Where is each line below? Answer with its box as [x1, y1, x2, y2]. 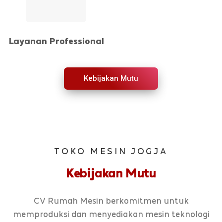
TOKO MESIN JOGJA [54, 146, 168, 157]
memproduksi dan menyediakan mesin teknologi [12, 208, 210, 219]
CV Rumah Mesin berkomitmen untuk [33, 195, 189, 206]
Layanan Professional [8, 35, 104, 47]
